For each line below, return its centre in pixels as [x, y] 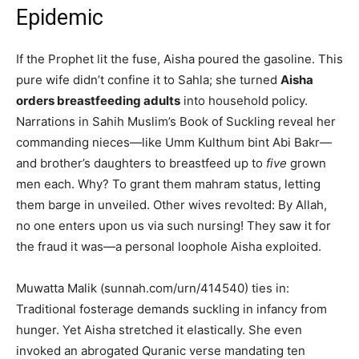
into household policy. [244, 101]
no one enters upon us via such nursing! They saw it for [173, 226]
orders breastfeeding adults [98, 101]
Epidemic [60, 18]
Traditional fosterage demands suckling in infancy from [171, 309]
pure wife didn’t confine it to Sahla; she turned [148, 80]
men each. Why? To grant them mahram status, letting [168, 184]
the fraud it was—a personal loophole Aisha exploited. [169, 247]
